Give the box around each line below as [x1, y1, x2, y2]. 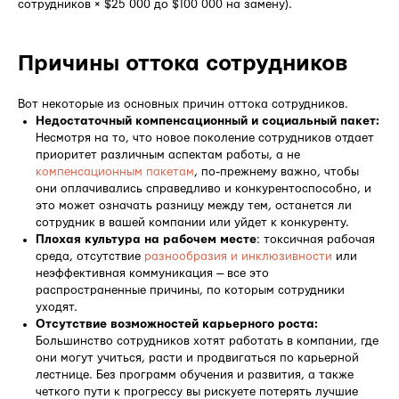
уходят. [36, 300, 77, 313]
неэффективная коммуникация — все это [36, 266, 269, 280]
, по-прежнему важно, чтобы [194, 165, 359, 178]
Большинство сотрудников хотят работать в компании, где [36, 334, 379, 347]
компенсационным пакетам [36, 165, 194, 178]
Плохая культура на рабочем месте [36, 232, 256, 246]
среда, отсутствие [36, 249, 144, 263]
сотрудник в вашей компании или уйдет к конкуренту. [36, 216, 349, 229]
